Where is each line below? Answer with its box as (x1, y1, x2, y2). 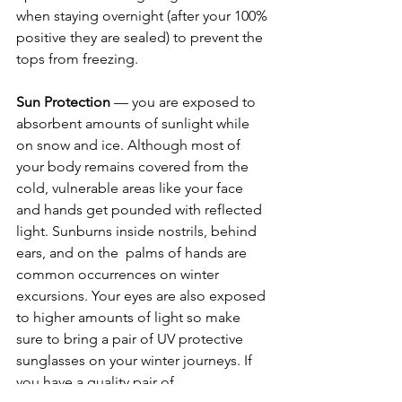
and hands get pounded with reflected (16, 200, 266, 218)
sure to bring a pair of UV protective (16, 329, 247, 347)
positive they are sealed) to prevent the (16, 28, 267, 46)
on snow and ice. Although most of (16, 135, 244, 153)
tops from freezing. (16, 49, 142, 67)
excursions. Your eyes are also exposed (16, 286, 269, 304)
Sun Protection (16, 92, 110, 110)
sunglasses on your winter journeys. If (16, 351, 256, 369)
